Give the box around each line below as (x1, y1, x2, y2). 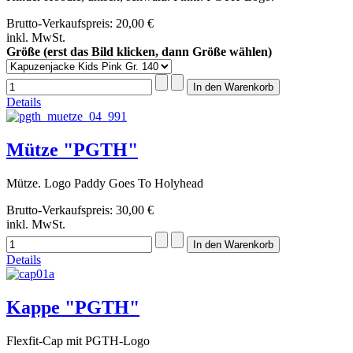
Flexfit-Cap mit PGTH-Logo (6, 333, 150, 347)
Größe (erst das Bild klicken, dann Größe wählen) (6, 44, 272, 58)
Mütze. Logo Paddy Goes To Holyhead (6, 176, 203, 190)
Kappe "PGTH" (6, 296, 139, 318)
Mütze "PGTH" (6, 139, 138, 160)
